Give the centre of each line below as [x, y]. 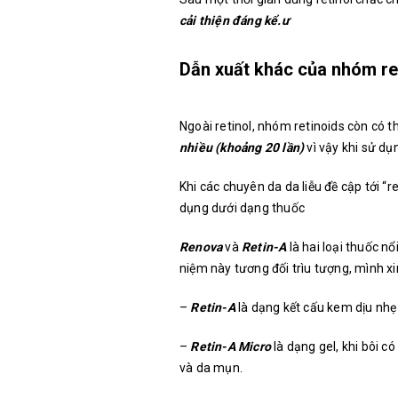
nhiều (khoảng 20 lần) [242, 148]
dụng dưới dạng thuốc [242, 208]
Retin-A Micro [231, 347]
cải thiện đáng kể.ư [234, 21]
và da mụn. [211, 368]
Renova [201, 247]
